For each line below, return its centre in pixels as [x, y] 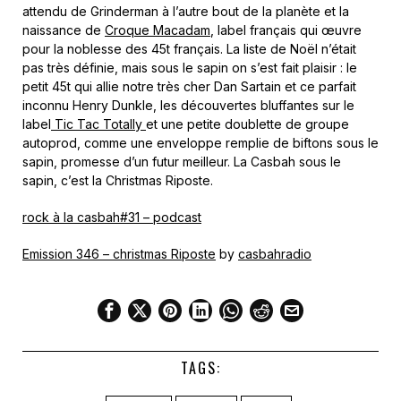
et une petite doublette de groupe [247, 124]
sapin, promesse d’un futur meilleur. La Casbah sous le [182, 162]
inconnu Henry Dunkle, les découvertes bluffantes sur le [188, 105]
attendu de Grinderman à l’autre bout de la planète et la [186, 11]
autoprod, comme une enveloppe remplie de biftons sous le [200, 143]
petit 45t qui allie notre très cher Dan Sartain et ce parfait [189, 86]
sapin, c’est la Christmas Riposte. [118, 180]
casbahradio [275, 254]
